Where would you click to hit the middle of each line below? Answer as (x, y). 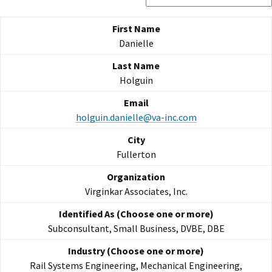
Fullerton (136, 155)
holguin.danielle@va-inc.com (136, 117)
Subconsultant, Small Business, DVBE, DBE (136, 229)
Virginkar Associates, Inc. (136, 192)
